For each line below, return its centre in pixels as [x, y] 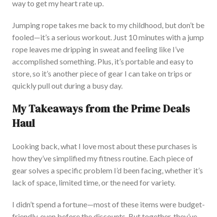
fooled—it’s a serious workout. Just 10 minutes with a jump [108, 37]
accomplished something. [55, 61]
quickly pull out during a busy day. [67, 85]
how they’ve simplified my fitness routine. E [83, 158]
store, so [26, 73]
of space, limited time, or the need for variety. [101, 182]
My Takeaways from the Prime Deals [101, 108]
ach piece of [173, 158]
